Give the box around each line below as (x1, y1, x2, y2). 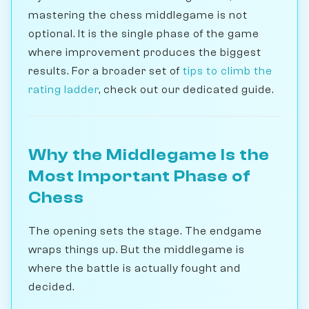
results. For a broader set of (28, 64, 183, 77)
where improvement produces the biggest (28, 46, 261, 59)
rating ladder (28, 83, 99, 96)
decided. (28, 280, 74, 293)
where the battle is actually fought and (28, 261, 241, 275)
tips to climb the (183, 64, 272, 77)
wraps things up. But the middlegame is (28, 243, 245, 256)
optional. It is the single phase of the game (28, 27, 259, 40)
